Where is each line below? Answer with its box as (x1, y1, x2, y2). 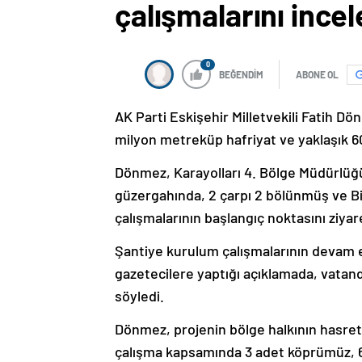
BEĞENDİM (219, 69, 263, 81)
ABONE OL (296, 69, 339, 81)
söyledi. (115, 287, 164, 305)
